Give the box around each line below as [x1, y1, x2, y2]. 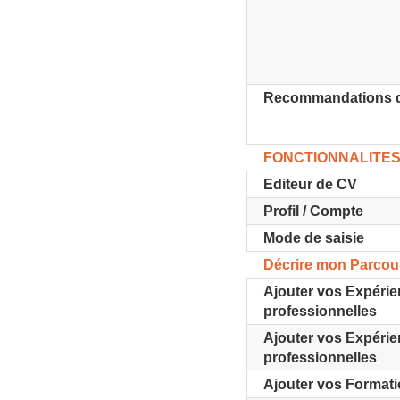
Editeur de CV [263, 177, 358, 192]
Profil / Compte [263, 204, 364, 219]
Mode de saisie [263, 230, 365, 246]
